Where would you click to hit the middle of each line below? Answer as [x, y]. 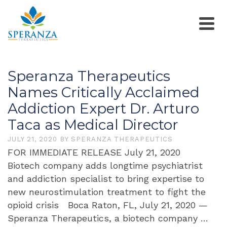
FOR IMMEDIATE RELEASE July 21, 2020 [97, 152]
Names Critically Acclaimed [104, 92]
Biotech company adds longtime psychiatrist [105, 165]
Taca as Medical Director [93, 125]
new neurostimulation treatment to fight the [107, 192]
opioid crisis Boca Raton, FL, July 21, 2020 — [108, 205]
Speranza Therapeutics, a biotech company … [108, 218]
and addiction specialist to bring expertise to [106, 179]
